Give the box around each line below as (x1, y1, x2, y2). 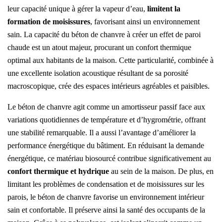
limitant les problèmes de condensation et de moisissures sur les (7, 180, 204, 189)
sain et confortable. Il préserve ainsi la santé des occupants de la (7, 206, 205, 215)
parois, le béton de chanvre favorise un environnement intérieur (7, 193, 204, 202)
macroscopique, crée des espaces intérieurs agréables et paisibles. (7, 82, 210, 91)
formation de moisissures (7, 17, 90, 26)
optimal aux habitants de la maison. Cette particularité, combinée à (7, 56, 214, 65)
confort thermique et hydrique (7, 167, 109, 176)
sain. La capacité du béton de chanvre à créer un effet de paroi (7, 30, 201, 39)
